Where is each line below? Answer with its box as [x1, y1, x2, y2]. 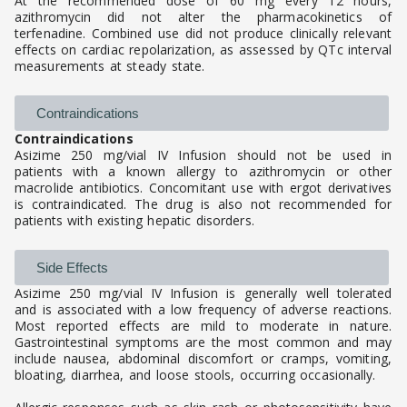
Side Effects [36, 260, 108, 276]
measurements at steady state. [15, 57, 205, 75]
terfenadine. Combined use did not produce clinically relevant [15, 25, 392, 43]
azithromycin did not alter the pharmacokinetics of [15, 8, 392, 26]
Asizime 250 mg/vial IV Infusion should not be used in [15, 146, 392, 164]
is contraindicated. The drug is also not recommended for [15, 195, 392, 213]
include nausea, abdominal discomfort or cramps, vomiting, [15, 350, 392, 368]
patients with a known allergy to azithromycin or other [15, 163, 392, 181]
